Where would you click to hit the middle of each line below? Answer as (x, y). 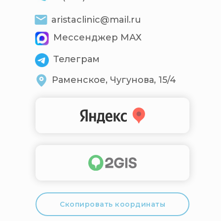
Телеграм (76, 59)
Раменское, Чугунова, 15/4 (114, 80)
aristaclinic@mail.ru (96, 20)
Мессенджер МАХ (97, 38)
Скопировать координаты (112, 204)
